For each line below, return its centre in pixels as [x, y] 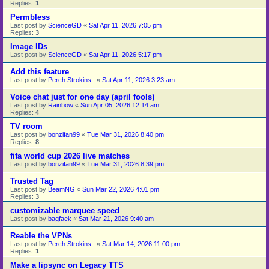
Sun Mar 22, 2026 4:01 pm [121, 189]
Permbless [30, 17]
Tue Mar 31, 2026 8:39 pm [125, 164]
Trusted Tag [32, 181]
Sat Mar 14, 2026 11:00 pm [141, 243]
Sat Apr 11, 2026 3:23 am [138, 80]
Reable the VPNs [41, 235]
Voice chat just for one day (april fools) [82, 97]
